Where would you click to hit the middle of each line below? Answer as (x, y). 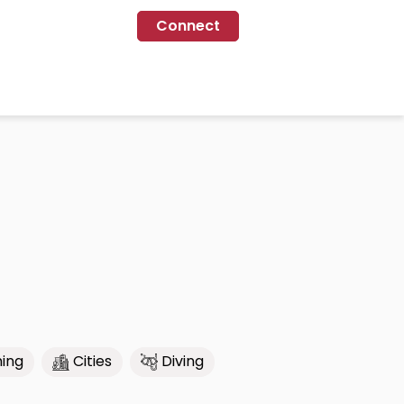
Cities (92, 362)
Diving (183, 362)
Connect (188, 26)
